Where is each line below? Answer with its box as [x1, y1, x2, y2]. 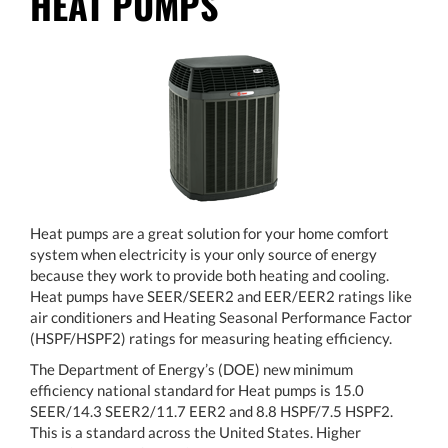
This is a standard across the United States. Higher [30, 422, 361, 441]
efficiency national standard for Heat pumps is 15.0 [30, 380, 364, 399]
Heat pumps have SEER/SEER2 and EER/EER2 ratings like [30, 286, 412, 305]
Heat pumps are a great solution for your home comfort [30, 223, 389, 242]
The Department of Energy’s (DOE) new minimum [30, 359, 353, 378]
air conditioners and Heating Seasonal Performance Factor [30, 307, 412, 326]
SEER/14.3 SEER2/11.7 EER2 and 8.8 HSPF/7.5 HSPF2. [30, 401, 393, 420]
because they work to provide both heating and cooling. [30, 265, 389, 284]
